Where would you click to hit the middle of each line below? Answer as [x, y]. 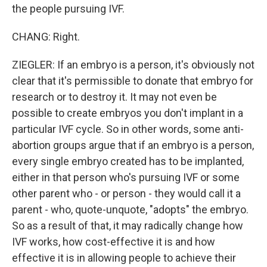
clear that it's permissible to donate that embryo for [133, 81]
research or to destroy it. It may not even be [114, 97]
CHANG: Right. [46, 37]
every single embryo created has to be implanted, [128, 161]
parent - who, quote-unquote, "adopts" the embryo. [130, 209]
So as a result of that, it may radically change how [128, 226]
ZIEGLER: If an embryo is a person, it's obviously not [133, 65]
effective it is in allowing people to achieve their [124, 258]
